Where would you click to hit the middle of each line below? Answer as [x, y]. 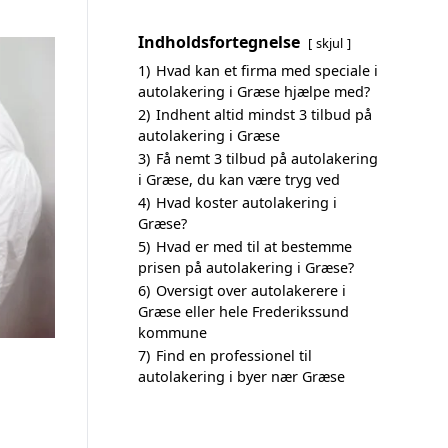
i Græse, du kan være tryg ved [239, 179]
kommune [172, 332]
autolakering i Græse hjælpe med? [254, 91]
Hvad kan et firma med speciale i [267, 70]
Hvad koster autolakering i [246, 202]
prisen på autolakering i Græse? [246, 267]
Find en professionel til [234, 355]
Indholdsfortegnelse [219, 42]
